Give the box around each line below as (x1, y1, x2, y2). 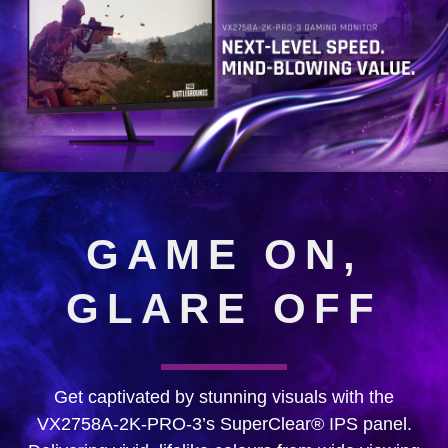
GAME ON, (85, 231, 363, 279)
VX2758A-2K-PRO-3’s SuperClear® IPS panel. (36, 414, 412, 435)
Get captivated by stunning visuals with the (54, 387, 394, 408)
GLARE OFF (66, 285, 382, 333)
